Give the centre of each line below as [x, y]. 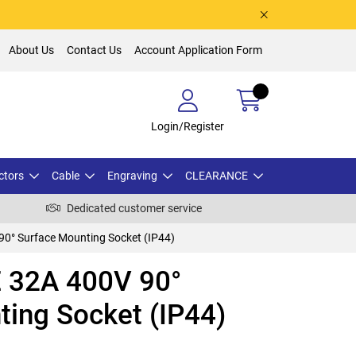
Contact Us [94, 50]
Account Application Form [198, 50]
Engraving [132, 175]
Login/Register [188, 126]
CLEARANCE [217, 175]
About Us [31, 50]
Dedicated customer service [134, 208]
